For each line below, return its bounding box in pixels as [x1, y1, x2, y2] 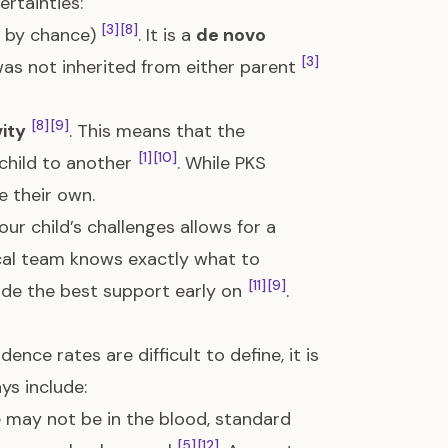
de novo [196, 23, 266, 47]
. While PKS [177, 151, 266, 175]
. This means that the [69, 119, 245, 143]
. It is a [138, 23, 196, 47]
